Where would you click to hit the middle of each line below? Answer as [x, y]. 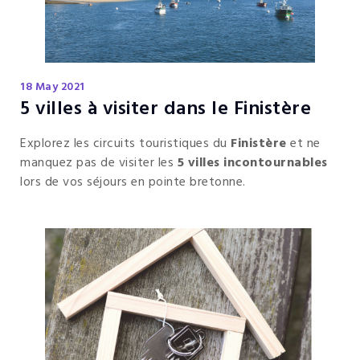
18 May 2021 [53, 88]
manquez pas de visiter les [99, 164]
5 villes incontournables [252, 164]
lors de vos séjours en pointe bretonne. [133, 183]
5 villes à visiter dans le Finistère [166, 110]
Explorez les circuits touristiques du [125, 144]
